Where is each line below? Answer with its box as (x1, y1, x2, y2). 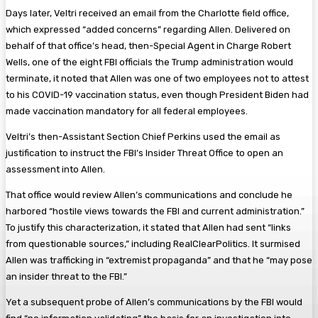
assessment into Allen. (6, 164, 105, 175)
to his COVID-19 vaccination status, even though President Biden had (6, 89, 309, 101)
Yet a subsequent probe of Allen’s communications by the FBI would (6, 297, 302, 308)
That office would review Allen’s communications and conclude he (6, 190, 292, 201)
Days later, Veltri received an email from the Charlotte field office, (6, 8, 289, 19)
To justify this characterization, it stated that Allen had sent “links (6, 222, 291, 234)
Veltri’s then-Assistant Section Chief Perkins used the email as (6, 131, 280, 143)
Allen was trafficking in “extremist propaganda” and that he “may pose (6, 255, 312, 266)
